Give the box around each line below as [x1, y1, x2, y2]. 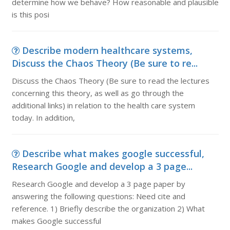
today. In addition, [11, 112, 75, 123]
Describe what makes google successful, [22, 147, 204, 160]
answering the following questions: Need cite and [11, 191, 185, 201]
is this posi [11, 9, 49, 20]
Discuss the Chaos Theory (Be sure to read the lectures [11, 75, 209, 86]
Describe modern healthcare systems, [22, 44, 193, 56]
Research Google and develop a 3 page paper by [11, 179, 185, 189]
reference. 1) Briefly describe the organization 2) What [11, 203, 205, 214]
